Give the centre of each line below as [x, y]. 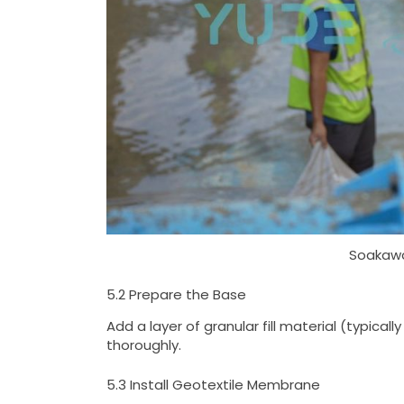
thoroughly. [143, 345]
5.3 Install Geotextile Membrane [213, 384]
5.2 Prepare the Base [176, 294]
